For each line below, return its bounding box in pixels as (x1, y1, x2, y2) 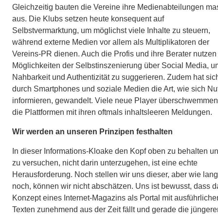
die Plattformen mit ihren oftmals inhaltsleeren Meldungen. (12, 108, 212, 116)
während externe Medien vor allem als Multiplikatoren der (12, 37, 209, 46)
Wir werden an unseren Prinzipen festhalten (12, 127, 173, 136)
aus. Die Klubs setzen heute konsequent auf (12, 14, 164, 23)
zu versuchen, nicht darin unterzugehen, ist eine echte (12, 158, 198, 167)
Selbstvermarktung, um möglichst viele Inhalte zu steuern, (12, 26, 210, 35)
